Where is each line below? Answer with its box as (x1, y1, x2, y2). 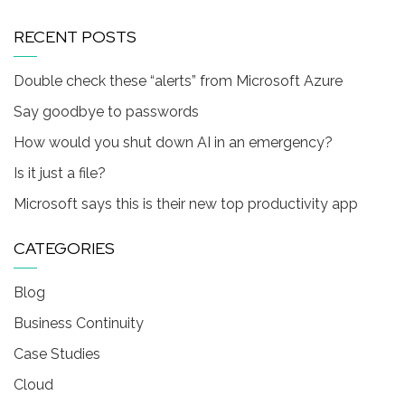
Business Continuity (14, 314, 144, 332)
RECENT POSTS (14, 25, 137, 47)
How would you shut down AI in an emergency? (14, 133, 333, 151)
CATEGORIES (14, 237, 115, 259)
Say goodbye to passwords (14, 102, 199, 120)
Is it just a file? (14, 164, 106, 182)
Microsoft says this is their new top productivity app (14, 194, 358, 212)
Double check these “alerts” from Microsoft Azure (14, 71, 343, 89)
